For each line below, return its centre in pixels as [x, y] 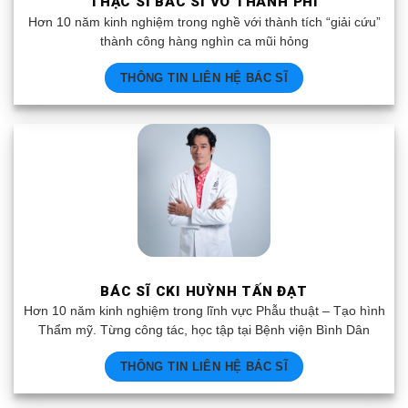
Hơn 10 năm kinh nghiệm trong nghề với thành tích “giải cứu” [204, 22]
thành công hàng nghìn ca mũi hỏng [204, 41]
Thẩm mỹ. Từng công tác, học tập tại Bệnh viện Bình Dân [204, 331]
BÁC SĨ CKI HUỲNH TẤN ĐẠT [204, 291]
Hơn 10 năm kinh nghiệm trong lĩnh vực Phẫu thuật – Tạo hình [204, 311]
